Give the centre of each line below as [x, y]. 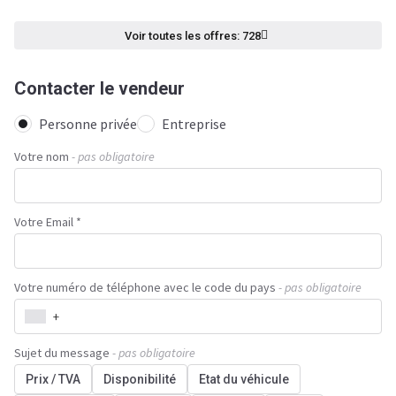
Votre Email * [48, 222]
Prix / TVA [53, 379]
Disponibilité [140, 379]
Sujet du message [62, 353]
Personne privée [88, 124]
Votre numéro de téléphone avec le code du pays [145, 287]
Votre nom [42, 156]
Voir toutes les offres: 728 [193, 35]
